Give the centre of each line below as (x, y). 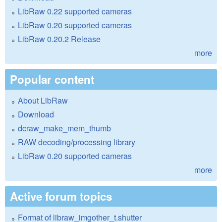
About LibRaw (43, 100)
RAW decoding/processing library (77, 142)
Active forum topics (61, 196)
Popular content (52, 79)
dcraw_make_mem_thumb (64, 128)
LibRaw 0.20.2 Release (59, 39)
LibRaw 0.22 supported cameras (75, 11)
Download (36, 114)
